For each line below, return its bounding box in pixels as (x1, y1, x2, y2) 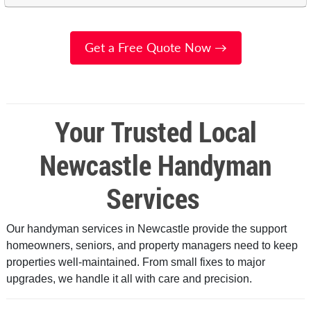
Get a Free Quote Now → (84, 40, 227, 55)
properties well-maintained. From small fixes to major (6, 255, 265, 268)
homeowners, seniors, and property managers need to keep (6, 239, 298, 251)
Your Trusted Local (54, 112, 257, 150)
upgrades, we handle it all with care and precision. (6, 272, 252, 285)
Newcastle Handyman (40, 146, 271, 183)
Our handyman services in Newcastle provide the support (6, 222, 287, 235)
